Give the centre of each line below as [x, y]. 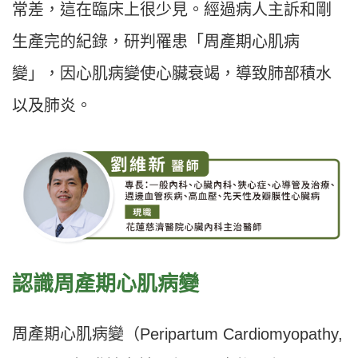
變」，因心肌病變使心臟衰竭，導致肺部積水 [172, 74]
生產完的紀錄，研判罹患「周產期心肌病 [156, 42]
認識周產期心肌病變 [105, 284]
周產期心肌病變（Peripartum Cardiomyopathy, [177, 334]
